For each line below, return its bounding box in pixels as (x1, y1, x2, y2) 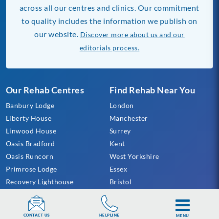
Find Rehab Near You (109, 84, 196, 95)
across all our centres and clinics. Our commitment (19, 2, 199, 12)
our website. (34, 29, 80, 39)
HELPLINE (99, 212, 120, 218)
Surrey (109, 126, 131, 135)
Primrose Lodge (5, 164, 57, 173)
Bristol (109, 177, 132, 186)
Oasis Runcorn (5, 152, 54, 160)
